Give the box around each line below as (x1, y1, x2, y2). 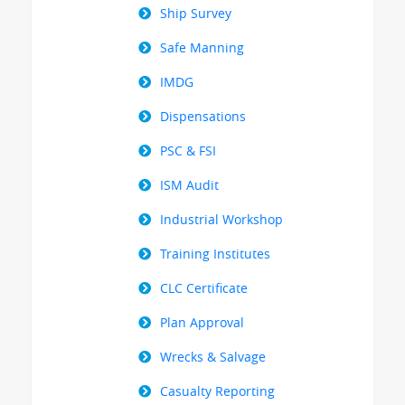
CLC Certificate (160, 278, 248, 297)
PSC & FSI (160, 141, 216, 159)
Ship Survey (160, 4, 231, 22)
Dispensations (160, 107, 246, 125)
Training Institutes (160, 244, 270, 262)
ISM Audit (160, 175, 219, 193)
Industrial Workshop (160, 210, 283, 228)
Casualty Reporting (160, 381, 275, 400)
